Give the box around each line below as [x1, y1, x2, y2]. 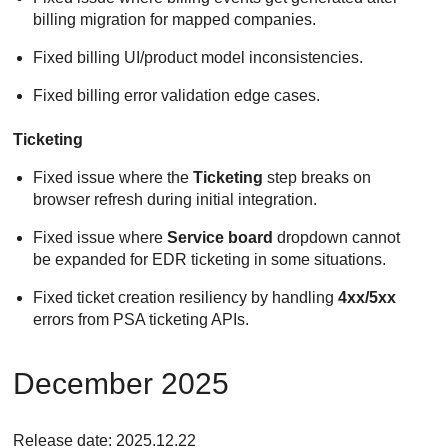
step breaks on [263, 169, 372, 187]
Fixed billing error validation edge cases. [33, 86, 321, 104]
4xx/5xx [338, 289, 397, 307]
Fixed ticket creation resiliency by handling [33, 289, 339, 307]
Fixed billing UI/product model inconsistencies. [33, 48, 364, 66]
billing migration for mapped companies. [33, 10, 317, 28]
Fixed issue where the [33, 169, 194, 187]
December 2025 [13, 367, 230, 401]
